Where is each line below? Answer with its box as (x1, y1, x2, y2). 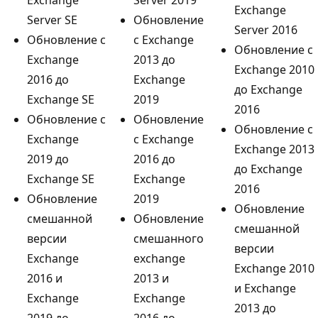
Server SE (27, 11, 77, 28)
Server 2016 (234, 21, 297, 38)
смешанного (133, 230, 204, 246)
